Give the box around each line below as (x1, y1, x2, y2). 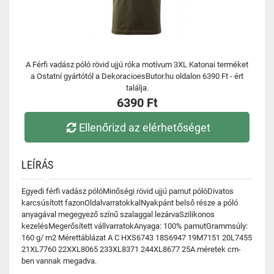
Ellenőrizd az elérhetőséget (79, 120, 211, 134)
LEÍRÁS (21, 158, 53, 171)
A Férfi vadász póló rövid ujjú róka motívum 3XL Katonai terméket (26, 60, 248, 69)
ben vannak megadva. (21, 256, 97, 265)
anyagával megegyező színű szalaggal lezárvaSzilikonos (21, 210, 215, 219)
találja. (125, 83, 149, 92)
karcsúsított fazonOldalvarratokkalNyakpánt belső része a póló (21, 198, 238, 207)
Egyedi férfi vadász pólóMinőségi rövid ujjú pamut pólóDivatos (21, 187, 234, 196)
